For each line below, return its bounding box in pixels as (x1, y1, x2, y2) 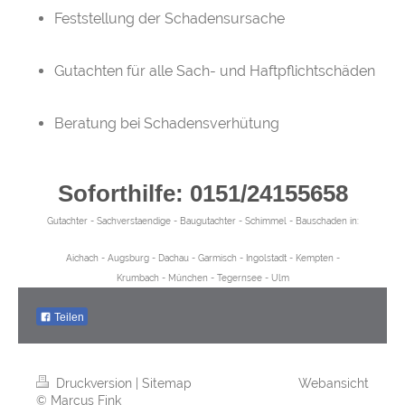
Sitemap (142, 375, 192, 391)
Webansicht (298, 375, 369, 391)
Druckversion (52, 375, 136, 391)
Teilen (52, 310, 84, 324)
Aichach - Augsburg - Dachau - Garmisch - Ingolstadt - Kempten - (65, 253, 340, 264)
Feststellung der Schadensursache (54, 10, 285, 28)
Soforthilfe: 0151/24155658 (57, 180, 348, 208)
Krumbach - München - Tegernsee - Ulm (116, 273, 289, 284)
